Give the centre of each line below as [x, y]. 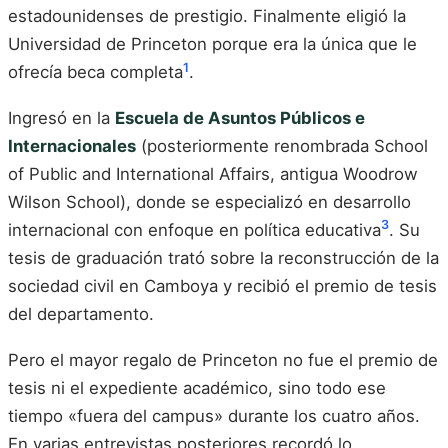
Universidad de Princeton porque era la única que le [212, 44]
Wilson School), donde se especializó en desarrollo [209, 201]
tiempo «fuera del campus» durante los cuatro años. [214, 415]
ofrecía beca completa [95, 72]
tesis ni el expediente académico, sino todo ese [197, 387]
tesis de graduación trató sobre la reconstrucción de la [223, 257]
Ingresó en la [61, 117]
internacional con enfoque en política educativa [194, 229]
